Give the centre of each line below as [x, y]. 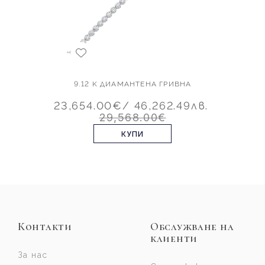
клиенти [174, 239]
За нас [33, 255]
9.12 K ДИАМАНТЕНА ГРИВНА [132, 84]
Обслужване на [192, 227]
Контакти [45, 227]
